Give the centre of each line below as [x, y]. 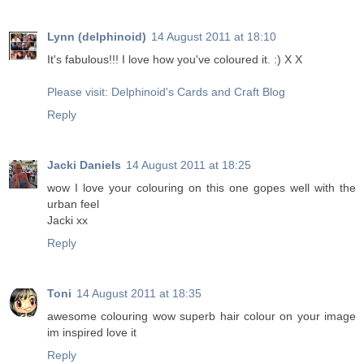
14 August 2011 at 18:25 [188, 165]
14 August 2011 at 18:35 [139, 294]
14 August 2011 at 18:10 [214, 37]
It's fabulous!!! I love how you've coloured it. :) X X [175, 60]
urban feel [73, 204]
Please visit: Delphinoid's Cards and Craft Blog [166, 92]
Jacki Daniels [84, 165]
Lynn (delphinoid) [97, 37]
